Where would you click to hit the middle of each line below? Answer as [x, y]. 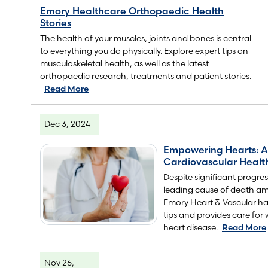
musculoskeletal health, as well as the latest [124, 63]
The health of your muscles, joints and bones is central [146, 38]
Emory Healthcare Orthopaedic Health [132, 10]
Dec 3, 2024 [67, 124]
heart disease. [190, 227]
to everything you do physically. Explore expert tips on [144, 51]
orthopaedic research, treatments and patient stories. [146, 76]
